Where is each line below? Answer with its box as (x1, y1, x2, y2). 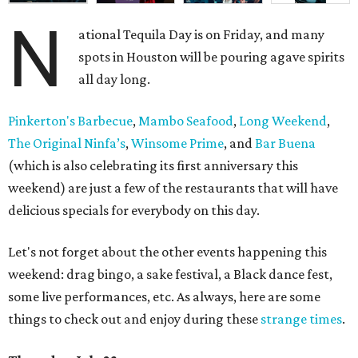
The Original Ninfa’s (8, 135, 125, 152)
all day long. (78, 71, 151, 88)
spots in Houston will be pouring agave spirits (78, 49, 345, 66)
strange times (261, 311, 342, 328)
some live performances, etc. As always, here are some (8, 288, 320, 305)
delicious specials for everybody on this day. (8, 202, 260, 219)
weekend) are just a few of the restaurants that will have (8, 180, 338, 197)
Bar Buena (255, 135, 316, 152)
